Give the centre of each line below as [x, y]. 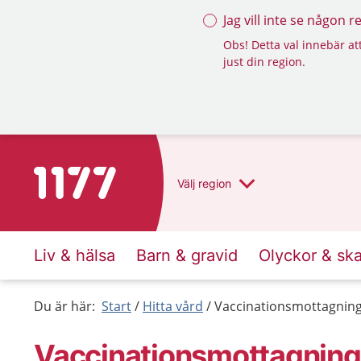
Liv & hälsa [75, 255]
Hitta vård [173, 306]
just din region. [264, 62]
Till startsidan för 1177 [101, 176]
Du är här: [64, 306]
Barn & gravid [187, 255]
